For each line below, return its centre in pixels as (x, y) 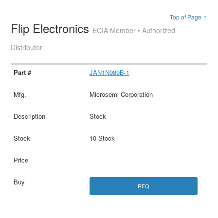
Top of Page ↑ (188, 17)
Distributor (27, 47)
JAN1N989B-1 (109, 72)
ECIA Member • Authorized (134, 30)
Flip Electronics (52, 28)
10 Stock (102, 138)
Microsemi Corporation (121, 94)
